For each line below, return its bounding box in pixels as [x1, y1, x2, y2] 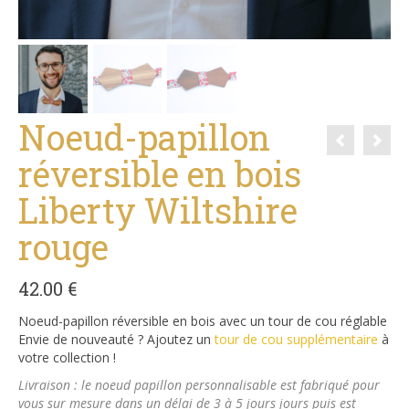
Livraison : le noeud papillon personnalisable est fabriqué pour [18, 376, 380, 394]
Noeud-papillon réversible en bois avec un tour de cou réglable [18, 312, 387, 330]
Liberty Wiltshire [18, 187, 298, 234]
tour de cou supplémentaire [211, 330, 378, 349]
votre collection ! [18, 349, 116, 367]
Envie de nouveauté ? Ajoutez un [18, 330, 211, 349]
